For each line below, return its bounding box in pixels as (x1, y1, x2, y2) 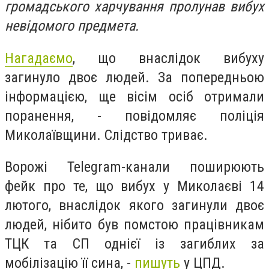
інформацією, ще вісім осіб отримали (5, 88, 264, 105)
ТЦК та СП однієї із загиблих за (5, 235, 264, 253)
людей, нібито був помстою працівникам (5, 216, 264, 234)
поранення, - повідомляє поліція (5, 107, 264, 124)
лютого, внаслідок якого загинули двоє (5, 197, 264, 214)
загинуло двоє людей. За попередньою (5, 68, 264, 86)
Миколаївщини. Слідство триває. (5, 126, 208, 144)
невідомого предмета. (5, 17, 139, 34)
